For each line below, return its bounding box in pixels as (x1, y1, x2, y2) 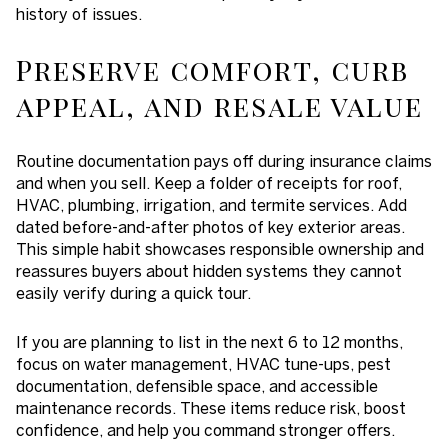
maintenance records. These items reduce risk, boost (16, 398, 406, 417)
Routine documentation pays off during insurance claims (16, 152, 432, 171)
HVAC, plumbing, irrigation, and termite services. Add (16, 196, 407, 215)
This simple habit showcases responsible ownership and (16, 240, 424, 259)
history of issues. (16, 4, 142, 23)
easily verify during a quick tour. (16, 284, 251, 303)
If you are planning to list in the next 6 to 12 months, (16, 332, 403, 351)
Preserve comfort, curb (16, 50, 409, 88)
